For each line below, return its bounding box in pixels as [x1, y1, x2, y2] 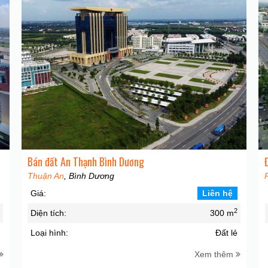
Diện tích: [30, 208, 66, 218]
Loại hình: [30, 227, 68, 237]
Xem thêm [194, 249, 236, 259]
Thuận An [27, 170, 64, 181]
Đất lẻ [215, 227, 237, 237]
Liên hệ [202, 188, 233, 198]
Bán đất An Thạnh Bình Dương [27, 153, 144, 169]
